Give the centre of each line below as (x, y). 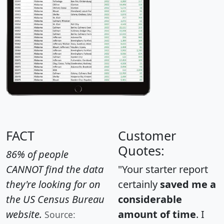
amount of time (157, 214)
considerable (150, 199)
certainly (139, 184)
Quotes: (141, 150)
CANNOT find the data (55, 169)
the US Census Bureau (55, 199)
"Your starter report (163, 169)
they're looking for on (53, 184)
